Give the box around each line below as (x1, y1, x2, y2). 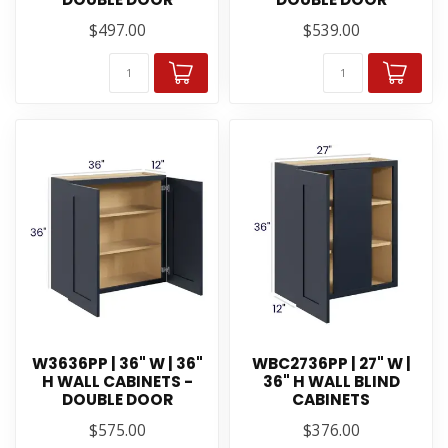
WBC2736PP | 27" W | (251, 353, 411, 374)
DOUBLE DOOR (61, 389, 173, 410)
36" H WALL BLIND (262, 371, 400, 392)
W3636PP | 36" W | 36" (31, 353, 203, 374)
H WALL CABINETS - (41, 371, 193, 392)
